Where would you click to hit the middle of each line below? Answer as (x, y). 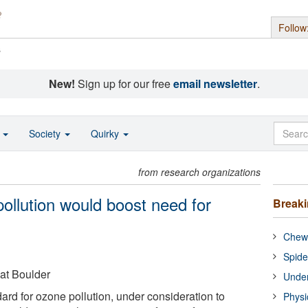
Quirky (106, 133)
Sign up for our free (124, 84)
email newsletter (215, 84)
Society (46, 133)
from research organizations (200, 172)
